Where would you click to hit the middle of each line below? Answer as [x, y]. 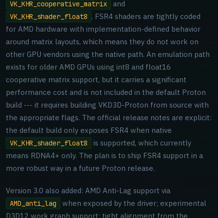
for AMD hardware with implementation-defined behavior [103, 29]
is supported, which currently [141, 143]
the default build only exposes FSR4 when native [89, 130]
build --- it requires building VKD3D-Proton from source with [107, 105]
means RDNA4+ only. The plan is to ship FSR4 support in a [104, 155]
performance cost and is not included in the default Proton [106, 92]
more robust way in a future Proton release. [80, 168]
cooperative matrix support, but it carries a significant [96, 80]
